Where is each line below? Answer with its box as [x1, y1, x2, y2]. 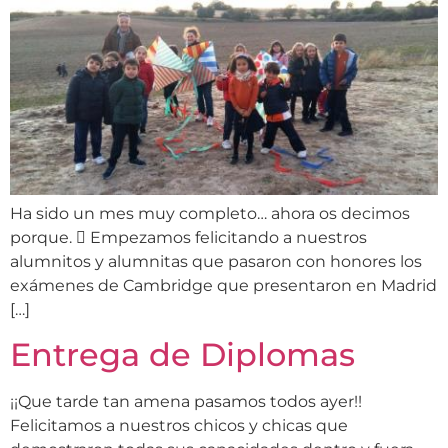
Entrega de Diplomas [10, 335, 355, 375]
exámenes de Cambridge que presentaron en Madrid [10, 275, 437, 295]
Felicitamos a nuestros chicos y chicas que [10, 416, 348, 436]
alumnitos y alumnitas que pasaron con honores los [10, 251, 422, 271]
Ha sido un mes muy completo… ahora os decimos [10, 203, 410, 223]
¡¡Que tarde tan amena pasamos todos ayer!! [10, 392, 362, 412]
